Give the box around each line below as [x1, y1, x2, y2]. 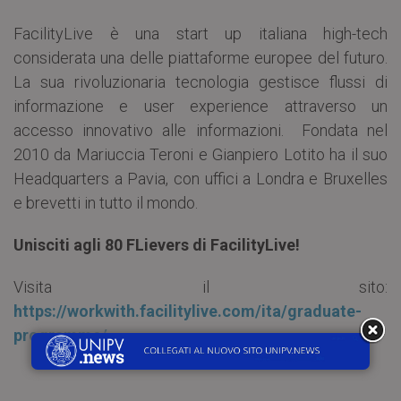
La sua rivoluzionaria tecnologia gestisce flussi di [13, 73, 388, 92]
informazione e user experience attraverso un [13, 97, 388, 116]
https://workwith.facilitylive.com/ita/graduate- [13, 302, 362, 321]
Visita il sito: [13, 277, 388, 297]
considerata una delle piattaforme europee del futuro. [13, 48, 388, 68]
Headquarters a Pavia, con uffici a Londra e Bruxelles [13, 169, 388, 189]
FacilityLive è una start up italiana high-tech [13, 24, 388, 44]
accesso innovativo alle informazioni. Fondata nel [13, 121, 388, 141]
